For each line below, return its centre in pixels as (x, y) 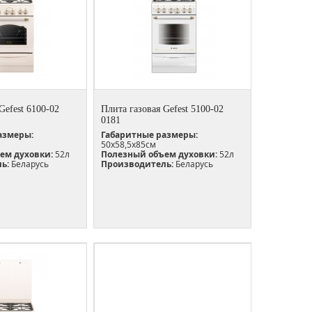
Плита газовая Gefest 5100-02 (162, 109)
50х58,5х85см (128, 144)
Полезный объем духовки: (159, 154)
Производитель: (137, 164)
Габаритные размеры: (149, 134)
